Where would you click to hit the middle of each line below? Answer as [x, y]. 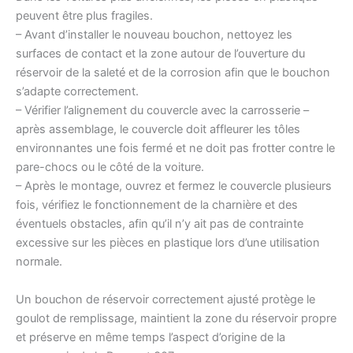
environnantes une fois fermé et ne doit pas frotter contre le [175, 149]
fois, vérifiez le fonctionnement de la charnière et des [157, 205]
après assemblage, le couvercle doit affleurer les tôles [158, 130]
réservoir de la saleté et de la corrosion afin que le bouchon [173, 73]
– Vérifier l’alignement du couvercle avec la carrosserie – [162, 111]
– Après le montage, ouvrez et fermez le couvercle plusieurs [174, 186]
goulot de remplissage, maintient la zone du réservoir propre [176, 318]
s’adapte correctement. [77, 92]
